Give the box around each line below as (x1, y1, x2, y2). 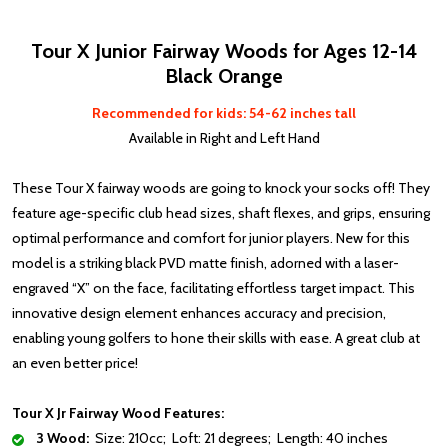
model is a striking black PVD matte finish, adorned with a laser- (12, 254, 399, 273)
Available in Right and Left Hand (128, 129, 320, 148)
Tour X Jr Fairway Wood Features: (12, 404, 224, 423)
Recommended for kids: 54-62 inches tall (92, 104, 356, 123)
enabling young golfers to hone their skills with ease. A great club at (12, 329, 420, 348)
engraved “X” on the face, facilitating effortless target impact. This (12, 279, 415, 298)
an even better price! (12, 354, 144, 373)
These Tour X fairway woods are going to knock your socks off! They (12, 179, 430, 198)
